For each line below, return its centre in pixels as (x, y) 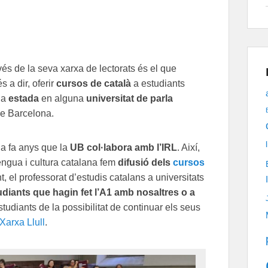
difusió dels (145, 162)
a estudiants (158, 83)
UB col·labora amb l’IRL (124, 147)
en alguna (63, 98)
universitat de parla (130, 98)
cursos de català (94, 83)
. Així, (188, 147)
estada (24, 98)
